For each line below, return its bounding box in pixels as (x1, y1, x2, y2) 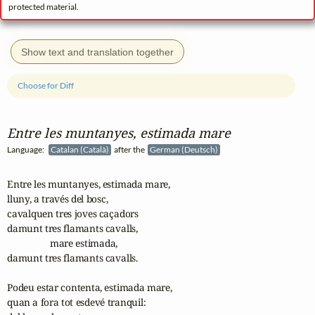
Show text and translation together (21, 46, 174, 58)
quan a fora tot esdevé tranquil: (7, 295, 146, 309)
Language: (7, 144, 49, 155)
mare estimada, (7, 236, 118, 250)
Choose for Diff (18, 80, 75, 91)
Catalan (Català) (51, 144, 111, 155)
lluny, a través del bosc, (7, 191, 108, 205)
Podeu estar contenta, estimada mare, (7, 280, 172, 294)
